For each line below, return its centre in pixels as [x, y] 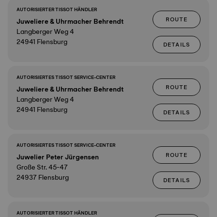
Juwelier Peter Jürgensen [58, 157]
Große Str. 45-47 [42, 167]
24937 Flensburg [43, 177]
